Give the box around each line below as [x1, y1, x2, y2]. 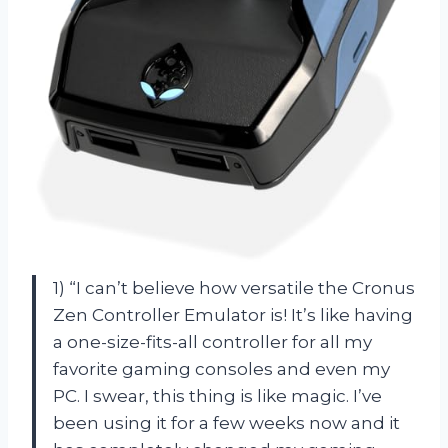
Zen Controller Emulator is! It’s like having [53, 305, 413, 326]
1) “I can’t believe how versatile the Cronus [53, 278, 415, 299]
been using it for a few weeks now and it [53, 413, 400, 434]
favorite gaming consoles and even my [53, 359, 390, 380]
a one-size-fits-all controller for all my [53, 332, 372, 353]
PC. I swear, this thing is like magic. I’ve [53, 386, 382, 407]
